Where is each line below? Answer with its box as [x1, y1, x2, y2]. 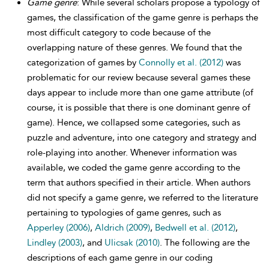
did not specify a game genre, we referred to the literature [27, 192, 258, 203]
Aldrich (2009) [95, 222, 150, 233]
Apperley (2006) [27, 222, 90, 233]
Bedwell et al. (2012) [155, 222, 235, 233]
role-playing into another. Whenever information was [27, 147, 237, 158]
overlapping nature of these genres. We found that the [27, 42, 242, 53]
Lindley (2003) [27, 237, 82, 248]
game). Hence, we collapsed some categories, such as [27, 117, 240, 128]
